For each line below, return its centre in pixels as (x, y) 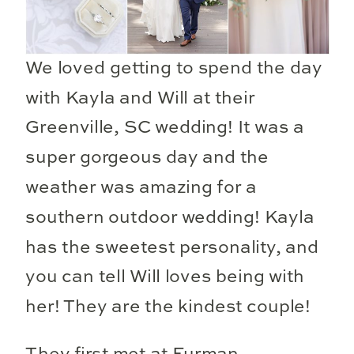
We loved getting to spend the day (174, 68)
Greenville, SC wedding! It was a (165, 128)
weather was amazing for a (141, 188)
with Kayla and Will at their (140, 98)
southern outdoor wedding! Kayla (170, 217)
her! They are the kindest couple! (168, 307)
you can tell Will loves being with (165, 277)
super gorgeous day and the (147, 158)
